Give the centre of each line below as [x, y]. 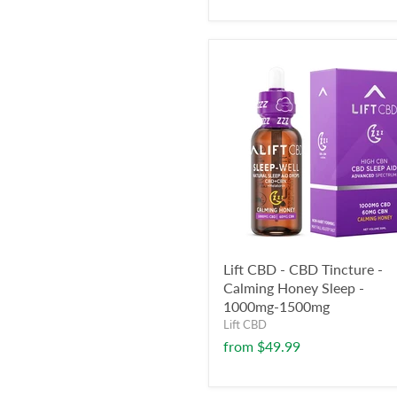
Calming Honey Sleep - [294, 288]
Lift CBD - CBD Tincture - [303, 269]
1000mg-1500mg [276, 306]
